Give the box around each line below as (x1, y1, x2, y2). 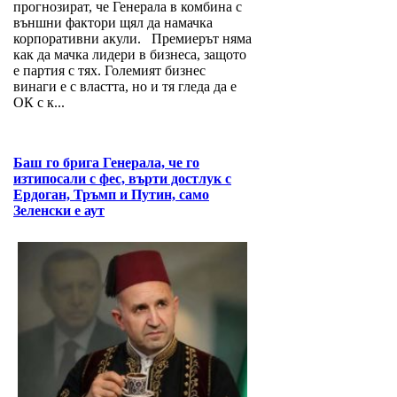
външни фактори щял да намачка (13, 15, 213, 31)
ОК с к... (13, 95, 65, 111)
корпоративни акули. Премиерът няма (13, 31, 252, 47)
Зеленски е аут (13, 203, 105, 219)
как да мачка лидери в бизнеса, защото (13, 47, 246, 63)
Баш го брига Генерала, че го (13, 155, 199, 171)
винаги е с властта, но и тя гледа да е (13, 79, 237, 95)
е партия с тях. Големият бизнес (13, 63, 206, 79)
